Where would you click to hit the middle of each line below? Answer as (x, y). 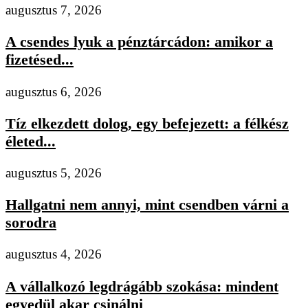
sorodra (31, 223)
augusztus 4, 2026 (54, 254)
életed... (31, 141)
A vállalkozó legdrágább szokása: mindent (142, 286)
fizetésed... (40, 60)
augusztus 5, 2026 (54, 173)
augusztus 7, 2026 (54, 10)
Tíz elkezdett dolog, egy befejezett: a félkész (147, 123)
